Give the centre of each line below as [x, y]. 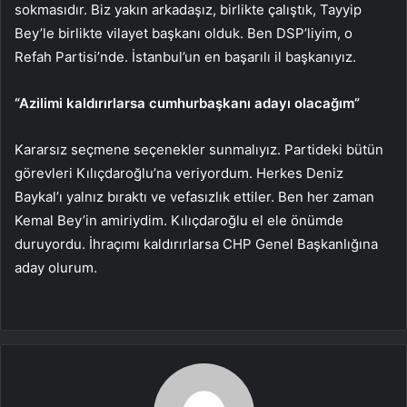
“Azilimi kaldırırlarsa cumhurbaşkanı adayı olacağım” [187, 103]
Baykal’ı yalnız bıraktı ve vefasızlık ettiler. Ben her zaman [194, 196]
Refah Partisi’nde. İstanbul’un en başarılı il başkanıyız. [185, 56]
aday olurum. [56, 267]
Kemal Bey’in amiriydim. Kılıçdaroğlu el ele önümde [179, 220]
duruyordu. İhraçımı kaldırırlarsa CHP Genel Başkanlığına [196, 243]
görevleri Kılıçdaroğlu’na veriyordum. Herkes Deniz [179, 173]
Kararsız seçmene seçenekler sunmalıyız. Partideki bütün [199, 149]
